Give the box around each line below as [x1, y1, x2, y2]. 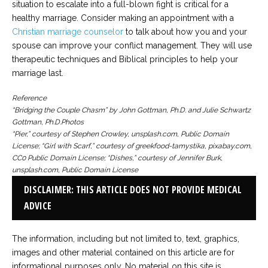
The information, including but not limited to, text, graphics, [12, 233, 239, 243]
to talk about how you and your [123, 26, 247, 36]
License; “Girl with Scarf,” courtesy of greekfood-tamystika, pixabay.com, [12, 141, 252, 150]
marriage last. [12, 68, 63, 78]
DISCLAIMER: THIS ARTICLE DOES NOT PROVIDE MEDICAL [24, 182, 242, 196]
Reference [12, 93, 47, 102]
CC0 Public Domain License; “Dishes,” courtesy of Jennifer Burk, [12, 153, 223, 162]
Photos [61, 117, 84, 126]
